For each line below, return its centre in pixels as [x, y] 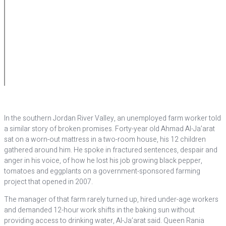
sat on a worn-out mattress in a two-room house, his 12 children [105, 139]
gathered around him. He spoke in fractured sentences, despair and [111, 150]
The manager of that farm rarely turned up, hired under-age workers [111, 200]
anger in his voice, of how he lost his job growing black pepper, [103, 161]
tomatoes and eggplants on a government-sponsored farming [102, 171]
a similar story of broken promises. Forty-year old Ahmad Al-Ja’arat [109, 129]
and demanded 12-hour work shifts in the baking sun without [99, 210]
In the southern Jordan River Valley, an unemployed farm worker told [112, 118]
